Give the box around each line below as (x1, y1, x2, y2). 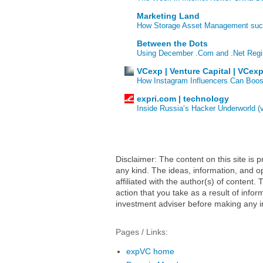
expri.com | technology (137, 94, 229, 104)
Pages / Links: (116, 227, 168, 237)
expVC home (126, 247, 174, 257)
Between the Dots (137, 39, 208, 49)
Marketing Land (137, 11, 200, 21)
